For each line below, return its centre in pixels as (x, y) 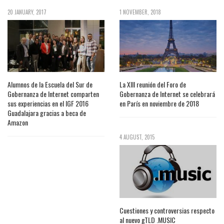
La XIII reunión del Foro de (153, 84)
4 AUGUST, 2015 (137, 137)
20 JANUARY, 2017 (27, 12)
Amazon (18, 122)
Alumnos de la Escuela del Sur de (50, 84)
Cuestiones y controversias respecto (167, 210)
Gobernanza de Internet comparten (53, 94)
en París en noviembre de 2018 (159, 103)
